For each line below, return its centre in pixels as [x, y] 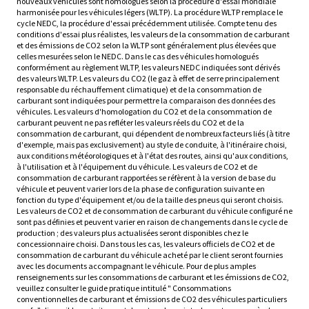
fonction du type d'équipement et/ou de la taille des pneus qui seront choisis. [150, 200]
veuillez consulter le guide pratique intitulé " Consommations [124, 288]
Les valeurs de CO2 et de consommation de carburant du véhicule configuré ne [154, 211]
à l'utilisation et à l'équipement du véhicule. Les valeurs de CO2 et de [137, 167]
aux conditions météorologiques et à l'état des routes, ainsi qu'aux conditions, [152, 156]
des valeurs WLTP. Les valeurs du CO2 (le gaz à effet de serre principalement [148, 79]
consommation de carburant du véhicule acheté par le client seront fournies [150, 255]
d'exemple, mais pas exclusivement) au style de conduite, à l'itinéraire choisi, [152, 145]
